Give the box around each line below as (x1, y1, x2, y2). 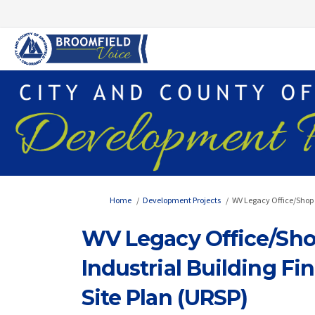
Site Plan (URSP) (81, 285, 248, 311)
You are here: (80, 194, 127, 205)
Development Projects (142, 195, 221, 206)
